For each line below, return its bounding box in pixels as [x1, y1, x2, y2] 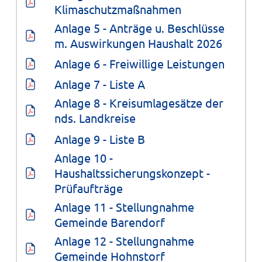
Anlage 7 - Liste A [54, 77, 145, 92]
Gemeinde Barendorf [54, 214, 165, 229]
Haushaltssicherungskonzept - [54, 165, 213, 180]
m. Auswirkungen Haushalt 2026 [54, 35, 222, 50]
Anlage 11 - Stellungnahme [54, 199, 197, 214]
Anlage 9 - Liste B [54, 131, 145, 146]
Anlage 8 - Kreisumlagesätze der [54, 95, 226, 111]
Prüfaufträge [54, 180, 123, 195]
